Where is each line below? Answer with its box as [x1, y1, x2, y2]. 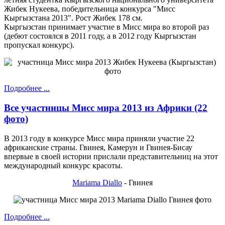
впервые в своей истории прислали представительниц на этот [4, 152, 218, 161]
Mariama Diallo [72, 178, 122, 187]
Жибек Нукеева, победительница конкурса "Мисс [4, 5, 175, 14]
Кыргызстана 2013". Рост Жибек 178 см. [4, 14, 143, 23]
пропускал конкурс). [4, 41, 74, 50]
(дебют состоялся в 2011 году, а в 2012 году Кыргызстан [4, 32, 196, 41]
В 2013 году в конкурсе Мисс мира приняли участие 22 [4, 134, 194, 143]
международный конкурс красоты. [4, 161, 123, 170]
